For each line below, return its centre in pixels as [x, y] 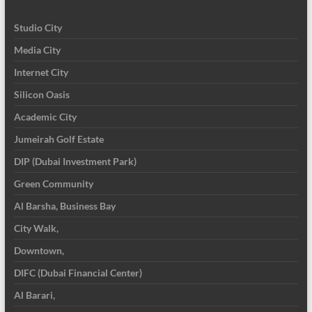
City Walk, [36, 228]
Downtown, [39, 250]
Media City [37, 49]
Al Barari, [34, 295]
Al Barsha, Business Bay [64, 205]
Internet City [41, 72]
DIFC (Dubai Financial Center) [78, 272]
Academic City [45, 116]
